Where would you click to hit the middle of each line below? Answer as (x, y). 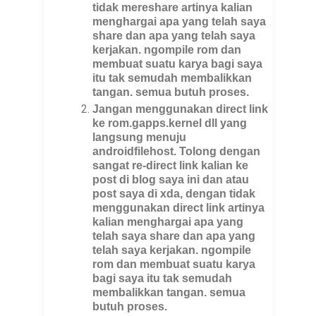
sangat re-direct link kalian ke (171, 166)
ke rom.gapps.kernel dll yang (170, 123)
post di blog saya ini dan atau (171, 180)
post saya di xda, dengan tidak (174, 194)
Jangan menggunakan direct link (181, 109)
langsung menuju (140, 138)
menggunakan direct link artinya (179, 208)
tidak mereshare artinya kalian (173, 8)
